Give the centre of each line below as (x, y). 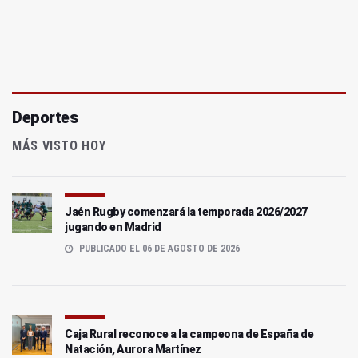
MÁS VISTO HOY (59, 146)
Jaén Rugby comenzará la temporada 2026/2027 (186, 212)
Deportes (45, 118)
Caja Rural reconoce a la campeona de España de (189, 334)
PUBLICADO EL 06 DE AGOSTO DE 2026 (158, 249)
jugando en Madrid (113, 227)
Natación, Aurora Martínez (133, 350)
